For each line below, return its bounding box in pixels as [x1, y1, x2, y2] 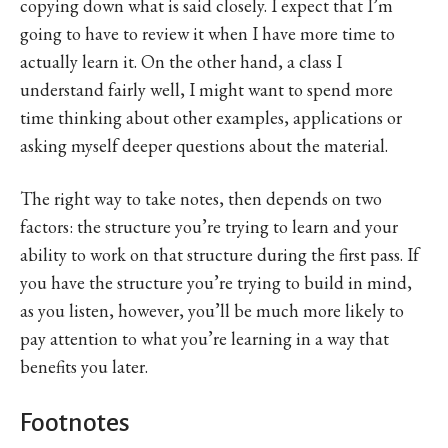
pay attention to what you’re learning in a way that [20, 326, 389, 350]
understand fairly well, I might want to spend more [20, 77, 393, 101]
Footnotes [20, 408, 130, 437]
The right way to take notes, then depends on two [20, 186, 382, 210]
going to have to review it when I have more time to [20, 21, 395, 45]
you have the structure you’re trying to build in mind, [20, 270, 412, 294]
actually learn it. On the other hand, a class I [20, 49, 342, 73]
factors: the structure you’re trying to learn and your [20, 214, 398, 238]
